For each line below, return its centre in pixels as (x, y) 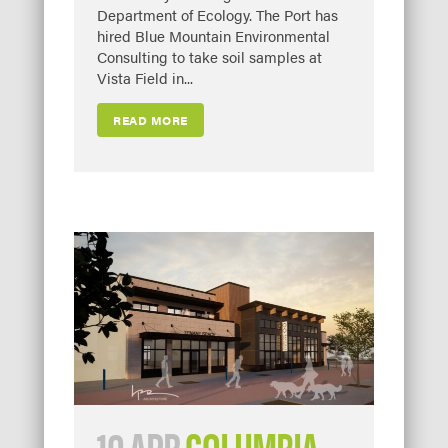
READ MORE (150, 120)
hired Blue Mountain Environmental (213, 36)
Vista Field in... (145, 78)
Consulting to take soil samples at (209, 57)
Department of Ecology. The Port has (217, 15)
